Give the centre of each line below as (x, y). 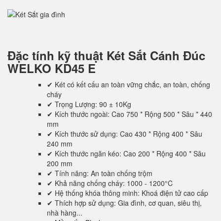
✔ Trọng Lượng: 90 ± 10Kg (89, 104)
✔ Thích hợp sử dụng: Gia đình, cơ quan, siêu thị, (124, 203)
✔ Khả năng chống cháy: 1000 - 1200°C (110, 183)
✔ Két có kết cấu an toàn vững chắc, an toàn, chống (129, 85)
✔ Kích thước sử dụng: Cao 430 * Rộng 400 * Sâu (125, 134)
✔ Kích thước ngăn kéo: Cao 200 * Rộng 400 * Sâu (126, 154)
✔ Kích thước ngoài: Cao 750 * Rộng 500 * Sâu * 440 (129, 114)
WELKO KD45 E (52, 68)
